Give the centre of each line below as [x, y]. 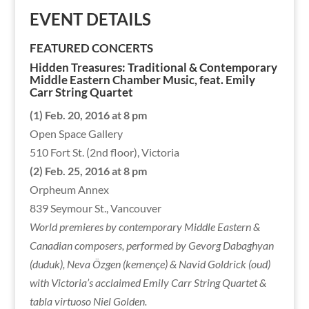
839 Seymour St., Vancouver [95, 208]
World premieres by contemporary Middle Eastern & [144, 226]
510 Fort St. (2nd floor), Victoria [104, 152]
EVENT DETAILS [90, 19]
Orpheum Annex [69, 189]
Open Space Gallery [76, 133]
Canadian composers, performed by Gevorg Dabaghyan [151, 245]
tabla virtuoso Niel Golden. [88, 301]
